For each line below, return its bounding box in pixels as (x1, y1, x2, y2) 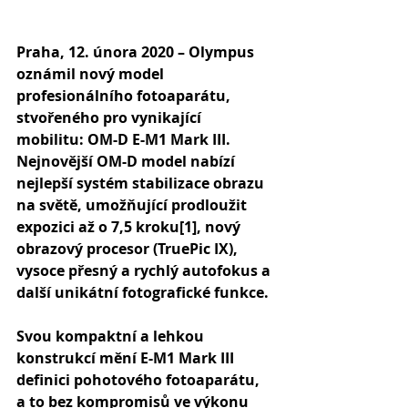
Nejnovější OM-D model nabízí (16, 151, 239, 171)
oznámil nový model (16, 64, 168, 84)
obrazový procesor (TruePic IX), (16, 239, 241, 259)
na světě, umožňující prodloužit (16, 195, 250, 215)
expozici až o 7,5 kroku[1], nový (16, 217, 244, 237)
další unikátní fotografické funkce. (16, 282, 269, 302)
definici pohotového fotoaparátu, (16, 370, 263, 390)
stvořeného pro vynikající (16, 107, 205, 127)
